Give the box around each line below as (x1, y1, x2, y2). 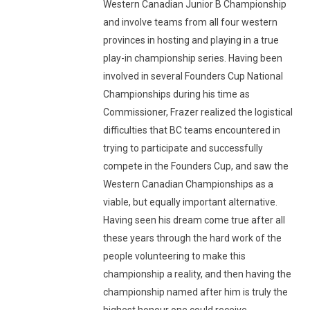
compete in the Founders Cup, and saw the (103, 161, 289, 172)
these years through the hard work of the (103, 232, 282, 244)
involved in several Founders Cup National (103, 71, 283, 82)
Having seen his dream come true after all (103, 215, 285, 226)
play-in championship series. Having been (103, 53, 282, 64)
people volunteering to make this (103, 250, 246, 262)
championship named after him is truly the (103, 286, 288, 298)
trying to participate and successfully (103, 143, 263, 154)
